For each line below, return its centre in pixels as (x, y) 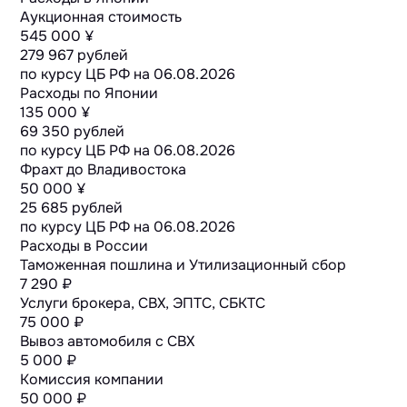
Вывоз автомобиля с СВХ (108, 342)
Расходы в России (84, 246)
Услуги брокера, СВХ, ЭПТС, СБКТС (143, 303)
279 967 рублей (74, 55)
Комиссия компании (92, 380)
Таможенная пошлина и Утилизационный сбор (184, 265)
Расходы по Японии (89, 94)
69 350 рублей (73, 132)
